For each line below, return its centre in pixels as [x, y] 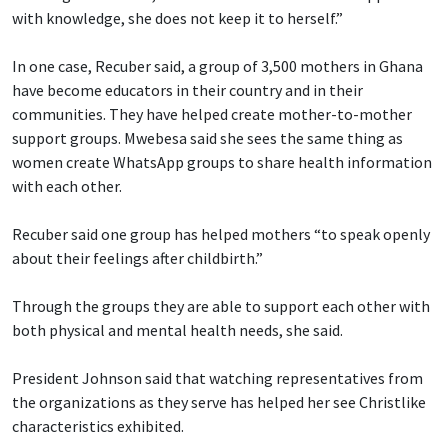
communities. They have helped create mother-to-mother [212, 113]
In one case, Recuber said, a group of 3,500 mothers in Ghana [217, 65]
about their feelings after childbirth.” [137, 257]
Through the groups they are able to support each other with [221, 305]
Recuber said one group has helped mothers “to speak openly [221, 233]
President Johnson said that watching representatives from [217, 377]
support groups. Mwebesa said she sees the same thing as [207, 137]
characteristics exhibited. [98, 425]
